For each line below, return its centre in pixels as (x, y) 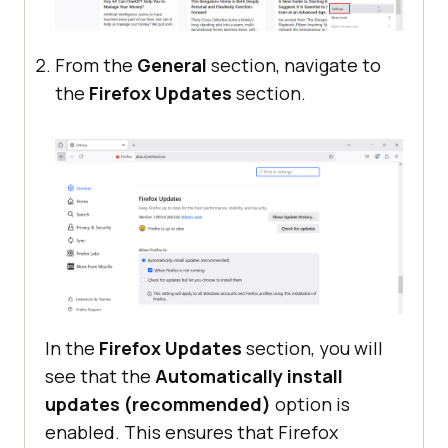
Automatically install (249, 375)
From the (96, 64)
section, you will (312, 347)
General (174, 64)
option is (310, 403)
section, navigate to (296, 64)
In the (72, 347)
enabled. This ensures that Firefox (191, 431)
